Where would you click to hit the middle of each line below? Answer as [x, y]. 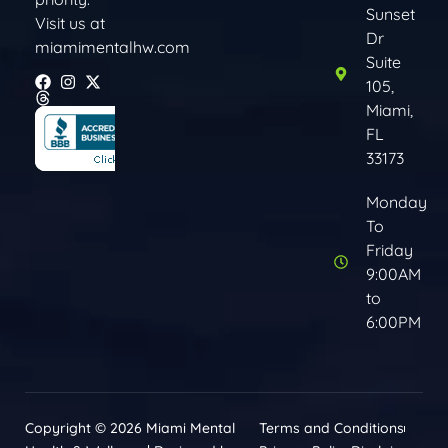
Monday [396, 202]
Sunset [390, 14]
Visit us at [70, 23]
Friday [389, 250]
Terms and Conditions [332, 428]
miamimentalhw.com [112, 47]
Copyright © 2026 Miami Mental [130, 428]
